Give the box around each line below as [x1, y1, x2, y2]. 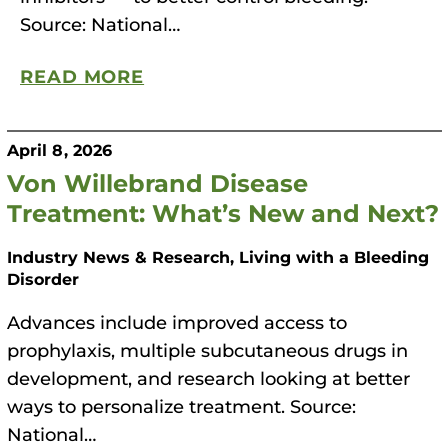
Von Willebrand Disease [6, 165, 308, 198]
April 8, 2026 [6, 138, 113, 160]
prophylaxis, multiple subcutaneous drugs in [6, 337, 408, 362]
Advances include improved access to [6, 309, 347, 334]
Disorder [6, 267, 79, 289]
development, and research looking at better [6, 365, 410, 390]
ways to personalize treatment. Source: [6, 393, 356, 418]
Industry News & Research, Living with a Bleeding [6, 245, 429, 267]
